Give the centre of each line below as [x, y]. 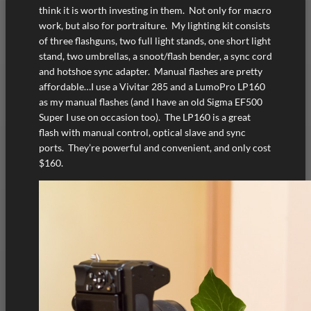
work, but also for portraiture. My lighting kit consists [154, 25]
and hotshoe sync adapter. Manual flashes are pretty [151, 71]
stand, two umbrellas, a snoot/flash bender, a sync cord [155, 56]
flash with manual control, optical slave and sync [142, 132]
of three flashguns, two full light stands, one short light [155, 40]
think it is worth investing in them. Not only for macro [155, 10]
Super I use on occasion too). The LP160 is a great [145, 117]
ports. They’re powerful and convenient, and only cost [155, 147]
